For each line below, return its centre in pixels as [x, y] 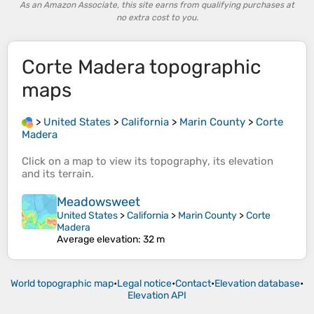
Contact [193, 284]
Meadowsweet [98, 202]
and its [40, 174]
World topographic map [62, 284]
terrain [75, 174]
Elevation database [257, 284]
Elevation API [157, 296]
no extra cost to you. [157, 18]
